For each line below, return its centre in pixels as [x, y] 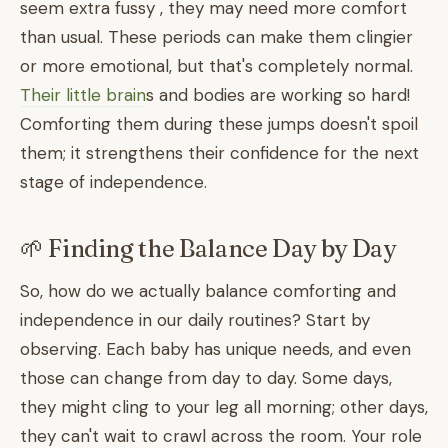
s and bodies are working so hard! [278, 95]
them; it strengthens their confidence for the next [219, 153]
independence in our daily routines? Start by [195, 320]
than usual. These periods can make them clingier [216, 37]
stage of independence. [113, 182]
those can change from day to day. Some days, [206, 378]
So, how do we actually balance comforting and [208, 291]
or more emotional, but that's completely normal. [216, 66]
